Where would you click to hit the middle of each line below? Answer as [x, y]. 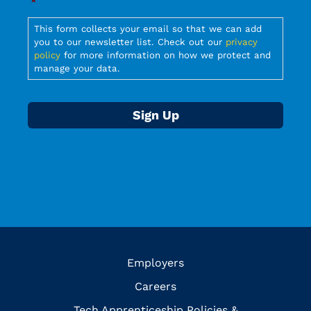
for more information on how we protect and [166, 55]
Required [52, 16]
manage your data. [77, 68]
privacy [242, 42]
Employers [155, 262]
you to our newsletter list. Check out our [130, 42]
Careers [155, 286]
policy [47, 55]
